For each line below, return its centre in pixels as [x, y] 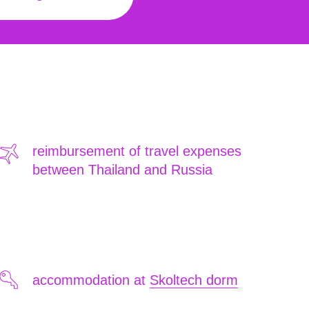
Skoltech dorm [194, 280]
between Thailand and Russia [122, 170]
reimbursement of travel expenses [137, 151]
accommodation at [91, 280]
